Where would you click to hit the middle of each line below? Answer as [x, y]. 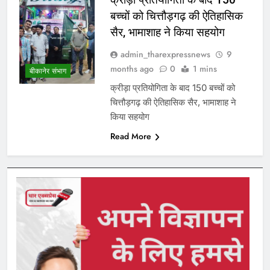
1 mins [205, 68]
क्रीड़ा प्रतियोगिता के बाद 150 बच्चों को [172, 87]
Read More [130, 136]
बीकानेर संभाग [48, 71]
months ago [132, 68]
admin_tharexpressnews [165, 54]
